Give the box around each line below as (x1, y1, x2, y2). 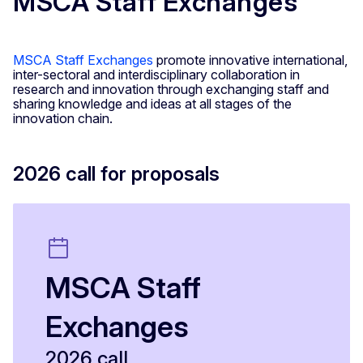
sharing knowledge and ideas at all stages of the (13, 96, 292, 113)
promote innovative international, (153, 52, 348, 69)
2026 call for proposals (13, 162, 220, 186)
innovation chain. (13, 110, 113, 127)
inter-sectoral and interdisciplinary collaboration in (13, 66, 300, 83)
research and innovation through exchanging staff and (13, 81, 329, 98)
